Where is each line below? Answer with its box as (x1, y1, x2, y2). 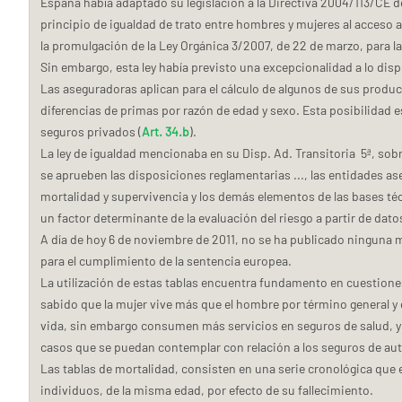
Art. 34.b (142, 124, 189, 139)
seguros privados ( (40, 124, 142, 139)
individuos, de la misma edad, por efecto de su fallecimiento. (40, 382, 373, 398)
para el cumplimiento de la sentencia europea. (40, 253, 292, 268)
